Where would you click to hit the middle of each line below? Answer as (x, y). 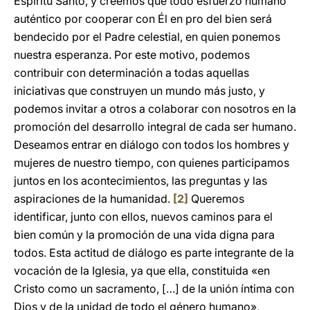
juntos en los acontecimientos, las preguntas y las (140, 181)
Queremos (216, 199)
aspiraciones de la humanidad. (93, 199)
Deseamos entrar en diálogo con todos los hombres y (152, 145)
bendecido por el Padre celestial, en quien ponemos (147, 37)
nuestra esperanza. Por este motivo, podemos (132, 55)
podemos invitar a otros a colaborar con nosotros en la (155, 109)
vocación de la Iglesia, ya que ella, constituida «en (142, 271)
